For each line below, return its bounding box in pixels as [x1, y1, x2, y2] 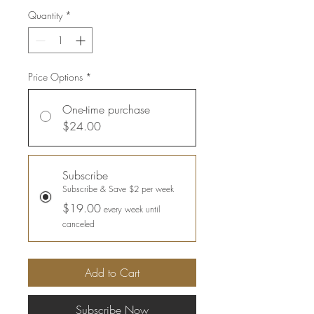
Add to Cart [85, 265, 139, 281]
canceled [62, 218, 95, 231]
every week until [104, 203, 160, 216]
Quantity [28, 8, 62, 22]
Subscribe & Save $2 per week [62, 183, 174, 196]
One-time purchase [62, 102, 150, 118]
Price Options [28, 70, 83, 84]
